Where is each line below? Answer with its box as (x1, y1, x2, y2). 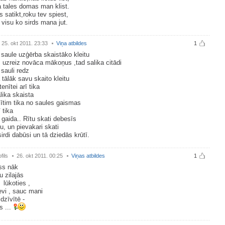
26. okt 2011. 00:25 (17, 153, 63, 159)
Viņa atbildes (56, 40, 87, 46)
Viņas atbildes (71, 153, 105, 159)
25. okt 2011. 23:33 (2, 40, 48, 46)
